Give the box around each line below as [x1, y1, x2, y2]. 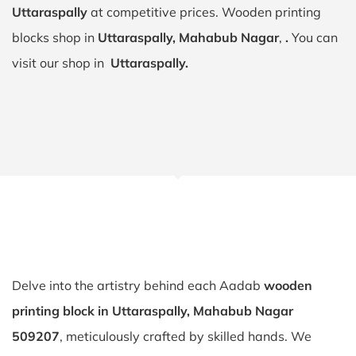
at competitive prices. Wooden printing [87, 4, 321, 20]
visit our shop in [12, 55, 110, 71]
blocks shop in [12, 29, 98, 45]
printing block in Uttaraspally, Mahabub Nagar [12, 303, 293, 319]
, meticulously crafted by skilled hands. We [60, 328, 311, 344]
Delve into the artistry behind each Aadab [12, 277, 264, 293]
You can [292, 29, 338, 45]
